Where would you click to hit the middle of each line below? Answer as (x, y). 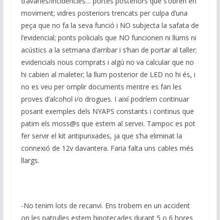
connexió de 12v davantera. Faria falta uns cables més (107, 148)
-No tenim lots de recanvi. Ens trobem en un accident (105, 206)
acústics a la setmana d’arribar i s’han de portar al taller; (109, 50)
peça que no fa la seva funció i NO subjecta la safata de (110, 26)
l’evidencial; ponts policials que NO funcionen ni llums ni (109, 38)
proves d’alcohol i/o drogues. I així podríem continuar (105, 99)
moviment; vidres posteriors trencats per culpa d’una (104, 13)
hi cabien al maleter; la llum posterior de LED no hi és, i (108, 75)
